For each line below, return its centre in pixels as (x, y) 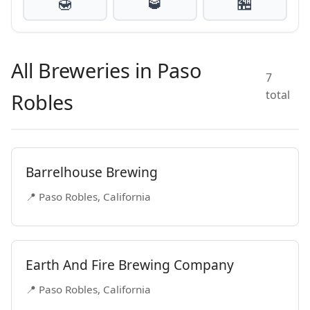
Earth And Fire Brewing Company (130, 265)
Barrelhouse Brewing (92, 172)
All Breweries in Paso (106, 70)
